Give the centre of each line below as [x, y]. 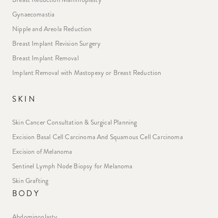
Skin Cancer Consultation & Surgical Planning [75, 123]
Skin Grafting [30, 181]
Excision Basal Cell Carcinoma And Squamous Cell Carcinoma [98, 137]
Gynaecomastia [34, 15]
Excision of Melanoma [42, 152]
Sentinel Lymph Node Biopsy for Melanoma [73, 166]
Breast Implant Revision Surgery [57, 44]
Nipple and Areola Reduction [52, 29]
